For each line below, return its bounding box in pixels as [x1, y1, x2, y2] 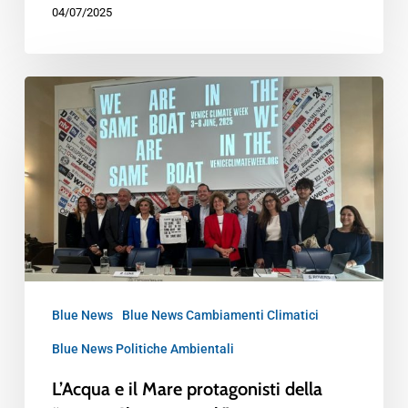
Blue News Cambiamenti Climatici [121, 308, 319, 323]
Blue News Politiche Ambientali [51, 342, 234, 357]
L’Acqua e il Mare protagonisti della [51, 378, 322, 401]
